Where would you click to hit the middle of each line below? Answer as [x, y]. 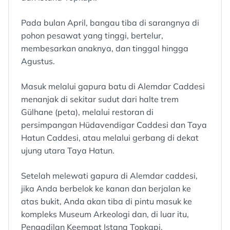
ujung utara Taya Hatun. [68, 151]
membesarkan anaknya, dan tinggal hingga [105, 49]
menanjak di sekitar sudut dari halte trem [100, 99]
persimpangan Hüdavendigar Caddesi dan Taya [114, 125]
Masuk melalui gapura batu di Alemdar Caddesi [113, 87]
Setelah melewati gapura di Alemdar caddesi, [109, 176]
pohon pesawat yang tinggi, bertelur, [92, 36]
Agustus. [38, 61]
